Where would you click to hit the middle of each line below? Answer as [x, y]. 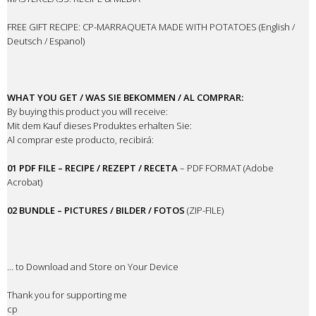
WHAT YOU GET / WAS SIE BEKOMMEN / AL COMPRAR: [125, 98]
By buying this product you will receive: [87, 112]
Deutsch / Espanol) [46, 41]
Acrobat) [25, 182]
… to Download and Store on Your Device [93, 267]
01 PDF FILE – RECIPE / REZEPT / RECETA [92, 168]
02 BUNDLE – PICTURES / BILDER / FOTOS [96, 211]
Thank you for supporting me [67, 295]
